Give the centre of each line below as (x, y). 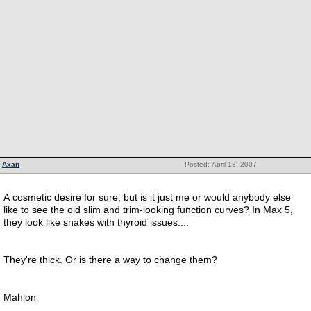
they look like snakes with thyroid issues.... (98, 222)
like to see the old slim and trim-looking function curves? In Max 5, (148, 210)
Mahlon (20, 297)
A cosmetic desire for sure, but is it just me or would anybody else (147, 197)
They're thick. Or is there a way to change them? (112, 260)
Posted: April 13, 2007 (220, 164)
